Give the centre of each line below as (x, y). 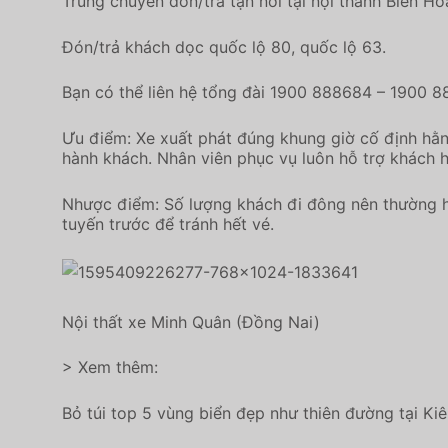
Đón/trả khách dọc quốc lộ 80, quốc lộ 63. (224, 46)
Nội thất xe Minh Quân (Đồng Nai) (191, 321)
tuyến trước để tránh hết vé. (168, 223)
